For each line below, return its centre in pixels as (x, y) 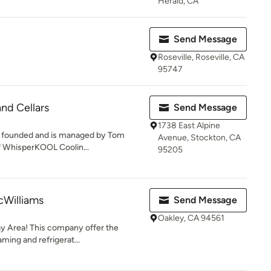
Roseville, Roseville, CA (201, 57)
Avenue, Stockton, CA (199, 138)
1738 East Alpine (189, 126)
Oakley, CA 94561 (191, 218)
